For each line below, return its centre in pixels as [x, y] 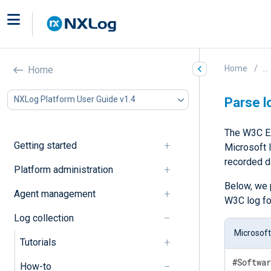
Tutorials [38, 242]
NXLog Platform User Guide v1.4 [75, 100]
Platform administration [63, 169]
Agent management [54, 194]
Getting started [45, 145]
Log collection [44, 218]
